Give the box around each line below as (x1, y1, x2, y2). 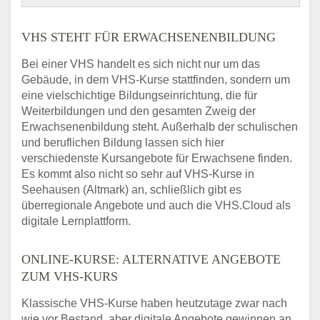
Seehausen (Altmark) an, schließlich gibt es (21, 184, 241, 196)
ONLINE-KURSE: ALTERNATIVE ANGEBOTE (21, 252, 281, 267)
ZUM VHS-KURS (21, 269, 118, 284)
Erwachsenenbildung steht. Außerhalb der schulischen (21, 121, 298, 134)
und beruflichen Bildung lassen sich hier (21, 136, 224, 149)
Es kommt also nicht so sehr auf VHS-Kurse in (21, 168, 254, 181)
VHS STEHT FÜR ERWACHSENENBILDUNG (21, 30, 276, 45)
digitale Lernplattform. (21, 215, 131, 228)
